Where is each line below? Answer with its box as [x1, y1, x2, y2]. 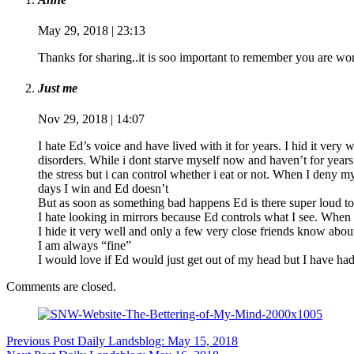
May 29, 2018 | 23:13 [38, 23, 145, 37]
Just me [38, 81, 77, 96]
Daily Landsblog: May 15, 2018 [77, 334, 238, 348]
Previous [6, 334, 53, 348]
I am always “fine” [38, 239, 131, 253]
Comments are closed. [6, 280, 116, 294]
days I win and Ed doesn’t [38, 182, 168, 196]
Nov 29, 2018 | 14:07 [38, 112, 145, 126]
